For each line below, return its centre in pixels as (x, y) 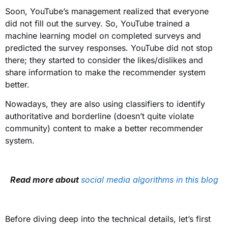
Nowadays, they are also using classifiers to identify (105, 104)
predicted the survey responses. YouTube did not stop (109, 48)
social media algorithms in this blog (149, 180)
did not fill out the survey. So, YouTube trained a (97, 23)
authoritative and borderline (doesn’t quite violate (99, 116)
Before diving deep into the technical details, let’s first (108, 219)
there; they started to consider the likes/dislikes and (104, 60)
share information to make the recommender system (105, 72)
